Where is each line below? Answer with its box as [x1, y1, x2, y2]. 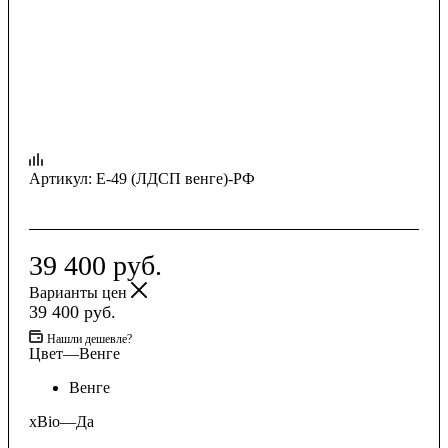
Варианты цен [29, 283, 131, 301]
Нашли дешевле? [47, 331, 132, 346]
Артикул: [29, 169, 92, 187]
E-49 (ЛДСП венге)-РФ [96, 169, 255, 187]
